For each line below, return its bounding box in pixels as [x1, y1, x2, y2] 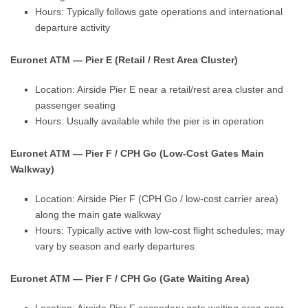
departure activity [35, 22, 111, 33]
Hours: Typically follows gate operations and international [35, 6, 283, 17]
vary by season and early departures [35, 241, 195, 252]
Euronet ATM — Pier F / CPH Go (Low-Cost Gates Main [10, 148, 265, 159]
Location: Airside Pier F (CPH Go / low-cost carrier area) [35, 193, 279, 204]
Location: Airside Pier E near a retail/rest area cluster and [35, 84, 284, 95]
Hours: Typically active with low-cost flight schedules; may [35, 225, 285, 236]
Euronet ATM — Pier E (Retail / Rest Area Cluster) [10, 54, 239, 65]
